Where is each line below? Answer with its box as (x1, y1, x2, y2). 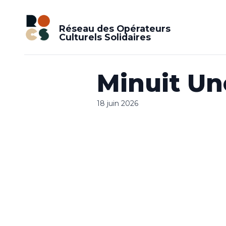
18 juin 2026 (97, 99, 138, 108)
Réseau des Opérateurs (59, 23, 171, 34)
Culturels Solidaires (59, 32, 151, 42)
